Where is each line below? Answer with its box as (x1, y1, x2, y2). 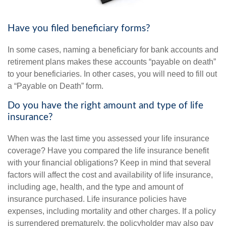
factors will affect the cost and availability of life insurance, (8, 170, 213, 179)
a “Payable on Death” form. (8, 81, 103, 90)
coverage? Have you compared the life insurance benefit (8, 146, 209, 155)
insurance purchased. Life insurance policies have (8, 194, 187, 203)
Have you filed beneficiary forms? (8, 24, 150, 34)
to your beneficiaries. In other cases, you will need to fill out (8, 69, 217, 78)
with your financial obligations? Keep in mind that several (8, 158, 211, 167)
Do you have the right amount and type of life (8, 100, 203, 110)
